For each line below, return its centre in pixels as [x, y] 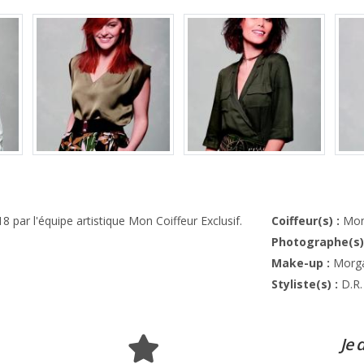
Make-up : [301, 262]
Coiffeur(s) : [305, 220]
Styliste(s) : [305, 284]
